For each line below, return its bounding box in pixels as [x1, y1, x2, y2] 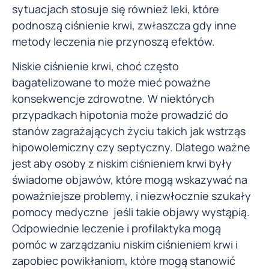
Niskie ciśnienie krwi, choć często [12, 59, 179, 74]
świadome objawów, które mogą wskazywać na [12, 172, 247, 187]
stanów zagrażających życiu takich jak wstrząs [12, 124, 246, 139]
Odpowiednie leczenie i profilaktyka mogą [12, 221, 221, 236]
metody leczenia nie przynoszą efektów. [12, 34, 215, 49]
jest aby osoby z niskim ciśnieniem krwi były [12, 156, 232, 171]
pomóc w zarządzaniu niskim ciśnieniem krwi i [12, 237, 238, 252]
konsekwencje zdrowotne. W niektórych [12, 91, 214, 106]
